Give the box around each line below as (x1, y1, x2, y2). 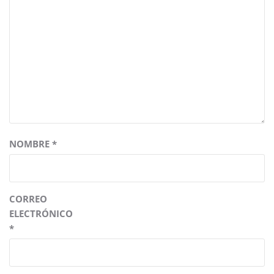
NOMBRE (9, 138, 52, 150)
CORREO (9, 193, 47, 206)
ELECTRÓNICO (9, 207, 73, 220)
